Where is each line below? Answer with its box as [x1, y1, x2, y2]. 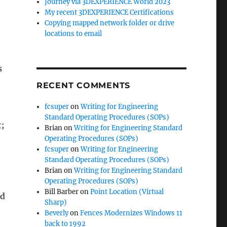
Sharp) [45, 198, 67, 207]
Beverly [45, 208, 69, 217]
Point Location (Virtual [90, 187, 164, 196]
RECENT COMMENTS [36, 80, 131, 90]
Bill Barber [45, 187, 79, 196]
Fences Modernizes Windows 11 [80, 208, 183, 217]
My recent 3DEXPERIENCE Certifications [45, 8, 174, 17]
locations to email [45, 29, 102, 38]
